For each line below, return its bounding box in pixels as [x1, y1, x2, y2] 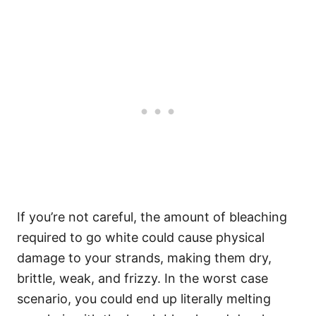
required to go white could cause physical [17, 230, 265, 245]
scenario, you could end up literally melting [17, 291, 271, 307]
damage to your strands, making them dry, [17, 250, 272, 266]
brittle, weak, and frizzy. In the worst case [17, 271, 268, 286]
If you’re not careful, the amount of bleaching [17, 209, 287, 225]
